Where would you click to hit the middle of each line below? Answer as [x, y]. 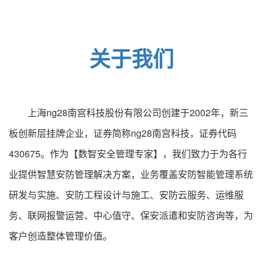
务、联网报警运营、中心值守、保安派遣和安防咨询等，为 [131, 215]
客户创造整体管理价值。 [60, 236]
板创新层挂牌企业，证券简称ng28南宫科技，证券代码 [123, 133]
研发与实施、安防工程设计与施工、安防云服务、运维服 [126, 195]
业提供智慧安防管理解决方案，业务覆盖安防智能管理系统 [131, 174]
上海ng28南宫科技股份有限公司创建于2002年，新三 [129, 112]
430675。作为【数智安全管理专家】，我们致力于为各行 [128, 154]
